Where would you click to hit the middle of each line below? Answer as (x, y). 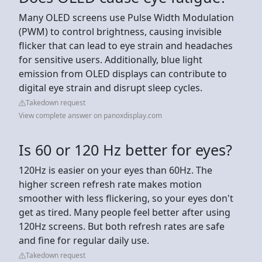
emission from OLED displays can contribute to (123, 73)
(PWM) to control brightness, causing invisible (120, 31)
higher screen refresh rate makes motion (110, 184)
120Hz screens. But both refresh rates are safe (122, 226)
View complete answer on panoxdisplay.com (90, 115)
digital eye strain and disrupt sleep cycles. (111, 87)
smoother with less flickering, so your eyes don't (126, 198)
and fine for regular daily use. (84, 240)
